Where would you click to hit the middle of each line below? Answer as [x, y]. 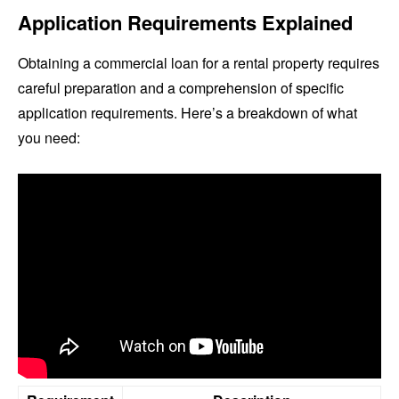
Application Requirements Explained [185, 23]
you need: [49, 138]
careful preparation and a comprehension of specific [181, 88]
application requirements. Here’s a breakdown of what [187, 113]
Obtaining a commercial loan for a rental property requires [199, 63]
